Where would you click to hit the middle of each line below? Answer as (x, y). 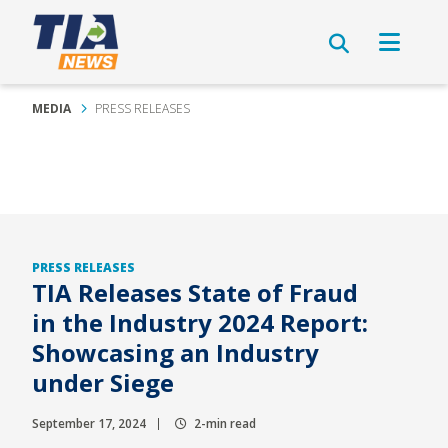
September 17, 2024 (89, 423)
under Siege (103, 382)
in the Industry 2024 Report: (200, 322)
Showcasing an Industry (175, 352)
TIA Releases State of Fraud (195, 292)
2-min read (223, 423)
